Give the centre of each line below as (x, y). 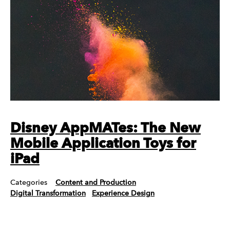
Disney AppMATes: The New (106, 129)
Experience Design (123, 194)
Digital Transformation (48, 194)
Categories (29, 183)
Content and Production (96, 183)
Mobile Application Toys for (103, 144)
